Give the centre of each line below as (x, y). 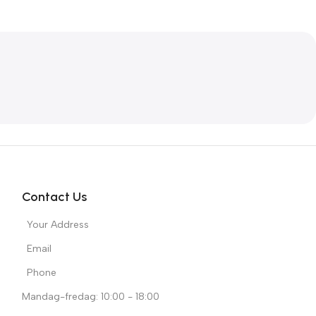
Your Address (57, 224)
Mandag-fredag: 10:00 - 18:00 (90, 296)
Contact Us (54, 196)
